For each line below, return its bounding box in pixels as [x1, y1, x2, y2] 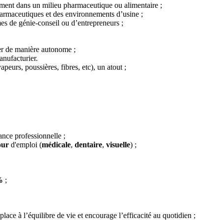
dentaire [75, 140, 102, 149]
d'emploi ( [9, 140, 42, 149]
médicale [42, 140, 71, 149]
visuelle [106, 140, 130, 149]
